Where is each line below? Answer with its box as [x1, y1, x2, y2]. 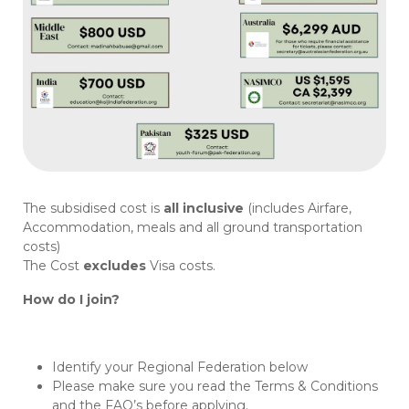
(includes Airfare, [244, 199, 351, 216]
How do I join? [23, 290, 120, 308]
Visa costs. [146, 257, 215, 274]
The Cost [23, 257, 83, 274]
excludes [83, 257, 146, 274]
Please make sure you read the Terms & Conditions [52, 377, 378, 394]
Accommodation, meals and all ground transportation [23, 218, 362, 236]
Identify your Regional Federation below [52, 358, 308, 375]
